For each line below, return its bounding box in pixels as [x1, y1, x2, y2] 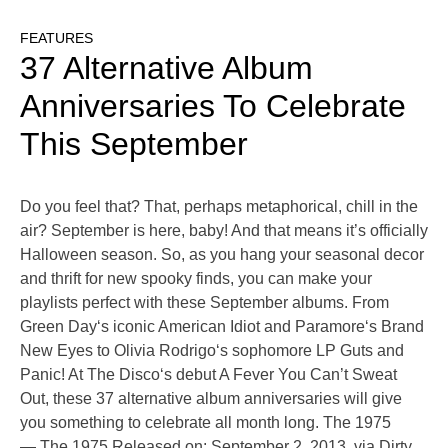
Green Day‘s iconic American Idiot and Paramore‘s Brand [20, 318, 424, 336]
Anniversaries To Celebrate [20, 88, 406, 125]
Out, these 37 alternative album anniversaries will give [20, 390, 402, 408]
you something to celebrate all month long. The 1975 [20, 414, 391, 432]
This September [20, 126, 248, 163]
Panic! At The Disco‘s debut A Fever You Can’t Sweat [20, 366, 397, 384]
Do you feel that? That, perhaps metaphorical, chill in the [20, 198, 418, 216]
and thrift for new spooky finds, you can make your [20, 270, 372, 288]
